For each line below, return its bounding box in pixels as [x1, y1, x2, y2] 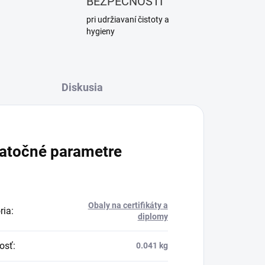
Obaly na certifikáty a [88, 201, 168, 211]
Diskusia [61, 81, 103, 94]
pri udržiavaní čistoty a [86, 15, 169, 25]
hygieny [86, 27, 115, 37]
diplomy [137, 212, 168, 222]
